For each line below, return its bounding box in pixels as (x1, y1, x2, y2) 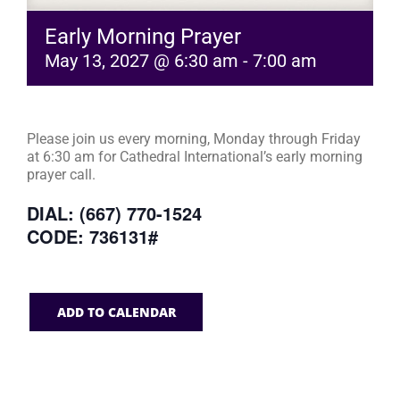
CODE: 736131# (27, 222, 158, 249)
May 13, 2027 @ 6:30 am (45, 49, 238, 71)
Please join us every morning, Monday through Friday (27, 129, 361, 147)
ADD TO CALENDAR (56, 303, 176, 321)
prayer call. (27, 165, 96, 183)
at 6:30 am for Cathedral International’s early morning (27, 147, 362, 165)
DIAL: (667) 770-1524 (27, 199, 202, 226)
